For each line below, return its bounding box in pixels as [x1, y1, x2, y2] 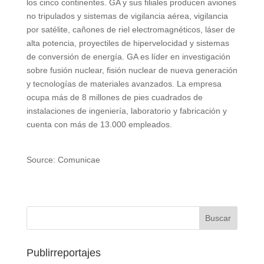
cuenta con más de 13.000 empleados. [26, 119, 172, 129]
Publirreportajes [26, 246, 101, 259]
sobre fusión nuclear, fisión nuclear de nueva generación [26, 65, 237, 75]
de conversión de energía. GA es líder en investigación [26, 51, 230, 61]
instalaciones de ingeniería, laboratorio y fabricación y [26, 105, 227, 115]
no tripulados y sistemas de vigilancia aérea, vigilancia [26, 11, 228, 21]
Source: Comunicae [26, 154, 100, 164]
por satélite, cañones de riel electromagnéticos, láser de [26, 24, 235, 34]
